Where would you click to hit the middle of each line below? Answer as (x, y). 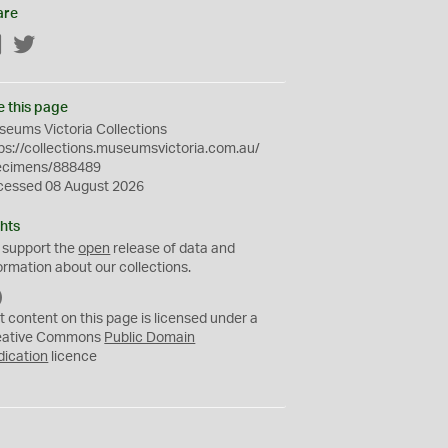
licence (73, 357)
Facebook (35, 46)
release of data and (173, 249)
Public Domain (150, 338)
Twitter (58, 46)
